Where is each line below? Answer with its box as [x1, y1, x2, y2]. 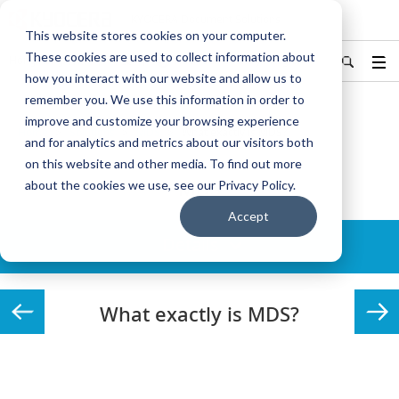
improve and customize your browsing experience [25, 113, 299, 128]
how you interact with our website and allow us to [25, 70, 302, 85]
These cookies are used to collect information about [25, 49, 315, 64]
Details [162, 232, 219, 256]
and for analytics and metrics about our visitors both [25, 134, 313, 150]
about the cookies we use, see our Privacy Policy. [25, 177, 296, 192]
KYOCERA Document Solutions [131, 12, 281, 27]
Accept [228, 208, 269, 224]
